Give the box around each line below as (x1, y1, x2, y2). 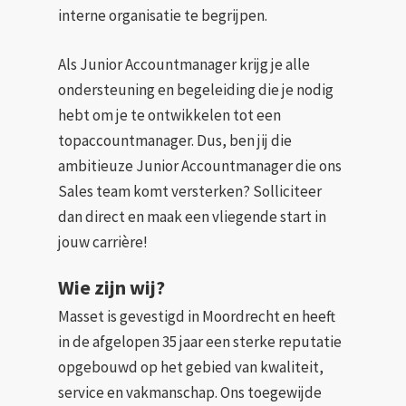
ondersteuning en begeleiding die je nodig (58, 79, 334, 100)
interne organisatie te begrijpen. (58, 5, 268, 26)
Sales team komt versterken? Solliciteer (58, 180, 323, 201)
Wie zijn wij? (58, 275, 166, 301)
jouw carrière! (58, 231, 149, 252)
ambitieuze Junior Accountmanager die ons (58, 155, 343, 176)
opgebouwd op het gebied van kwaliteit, (58, 357, 324, 378)
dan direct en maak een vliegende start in (58, 206, 327, 227)
